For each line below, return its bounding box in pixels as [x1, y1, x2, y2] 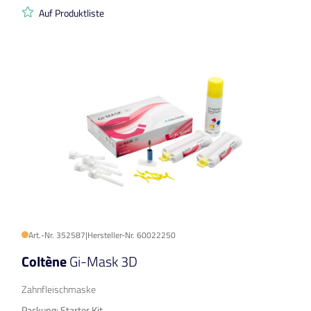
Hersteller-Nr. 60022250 [87, 228, 176, 242]
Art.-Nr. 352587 [28, 228, 85, 242]
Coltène [22, 251, 69, 273]
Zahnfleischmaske [22, 282, 96, 297]
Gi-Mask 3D [69, 251, 137, 273]
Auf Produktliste [39, 6, 104, 21]
